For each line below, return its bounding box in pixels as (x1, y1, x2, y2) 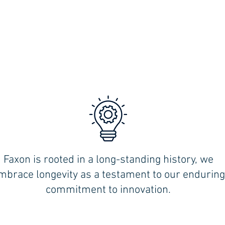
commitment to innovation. (46, 183, 171, 197)
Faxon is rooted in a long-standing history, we (3, 153, 213, 167)
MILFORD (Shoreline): (47, 208, 133, 219)
